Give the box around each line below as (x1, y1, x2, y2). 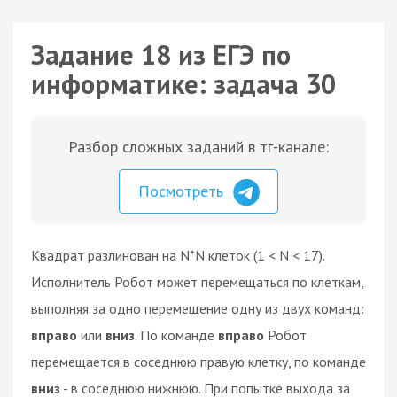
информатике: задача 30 (31, 66, 336, 101)
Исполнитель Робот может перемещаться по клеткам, (31, 272, 363, 291)
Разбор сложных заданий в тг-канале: (68, 136, 329, 157)
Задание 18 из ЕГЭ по (31, 37, 291, 72)
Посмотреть (138, 181, 228, 201)
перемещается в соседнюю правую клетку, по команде (31, 352, 366, 370)
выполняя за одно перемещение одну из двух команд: (31, 299, 364, 317)
